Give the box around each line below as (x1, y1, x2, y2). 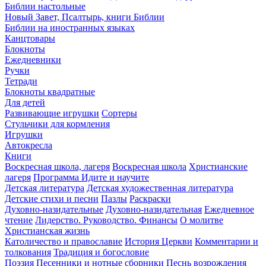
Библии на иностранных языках (5, 22, 135, 33)
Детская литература (5, 182, 84, 193)
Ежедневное (204, 204, 254, 214)
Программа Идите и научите (33, 172, 149, 182)
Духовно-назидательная (106, 204, 202, 214)
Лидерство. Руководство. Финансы (35, 214, 178, 225)
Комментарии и (195, 236, 258, 246)
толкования (5, 246, 51, 257)
